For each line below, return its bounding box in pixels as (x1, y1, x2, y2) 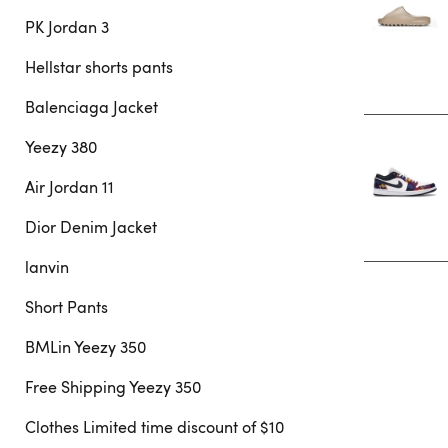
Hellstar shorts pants (25, 56, 173, 78)
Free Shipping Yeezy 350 (25, 376, 201, 398)
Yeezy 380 (25, 136, 97, 158)
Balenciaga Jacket (25, 96, 158, 118)
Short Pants (25, 296, 108, 318)
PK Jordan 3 (25, 16, 109, 38)
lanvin (25, 256, 69, 278)
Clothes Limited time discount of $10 (25, 416, 284, 438)
